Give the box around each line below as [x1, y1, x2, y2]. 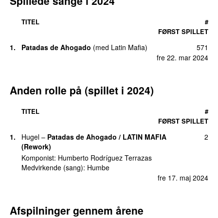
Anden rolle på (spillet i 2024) [10, 82, 154, 97]
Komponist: [21, 153, 58, 163]
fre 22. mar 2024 [157, 52, 208, 62]
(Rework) [21, 141, 51, 151]
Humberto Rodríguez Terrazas [58, 153, 152, 163]
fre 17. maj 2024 [158, 172, 208, 182]
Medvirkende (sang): [21, 163, 87, 173]
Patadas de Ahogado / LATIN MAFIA [47, 131, 166, 142]
